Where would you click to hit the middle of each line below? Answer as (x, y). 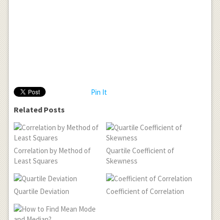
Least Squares (36, 161)
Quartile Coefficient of (140, 151)
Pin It (99, 92)
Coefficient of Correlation (145, 192)
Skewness (122, 161)
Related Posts (39, 110)
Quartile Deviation (41, 192)
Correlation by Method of (52, 151)
